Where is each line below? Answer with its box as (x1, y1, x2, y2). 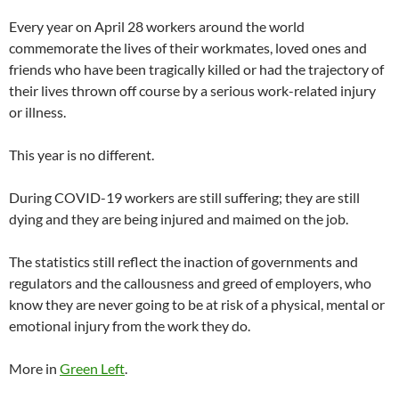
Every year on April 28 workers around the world (9, 18, 305, 35)
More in (9, 360, 60, 377)
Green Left (60, 360, 125, 377)
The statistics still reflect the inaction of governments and (9, 253, 358, 270)
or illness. (9, 103, 66, 120)
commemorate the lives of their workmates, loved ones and (9, 39, 367, 56)
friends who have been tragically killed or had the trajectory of (9, 61, 384, 77)
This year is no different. (9, 146, 154, 163)
